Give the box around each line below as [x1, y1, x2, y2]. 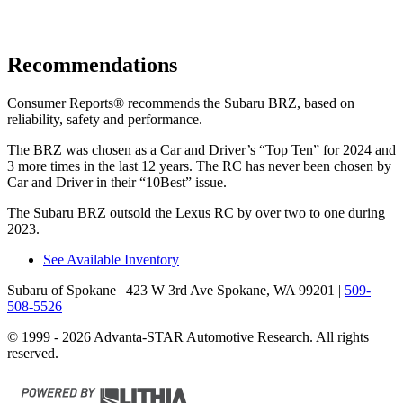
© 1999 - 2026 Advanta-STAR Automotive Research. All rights [7, 328, 369, 345]
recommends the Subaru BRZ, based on [124, 94, 354, 111]
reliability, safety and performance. [7, 111, 202, 127]
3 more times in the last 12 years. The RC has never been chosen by [7, 157, 391, 174]
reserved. [7, 345, 58, 361]
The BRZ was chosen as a [7, 141, 160, 157]
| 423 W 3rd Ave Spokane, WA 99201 [116, 282, 335, 298]
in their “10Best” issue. [93, 174, 227, 190]
